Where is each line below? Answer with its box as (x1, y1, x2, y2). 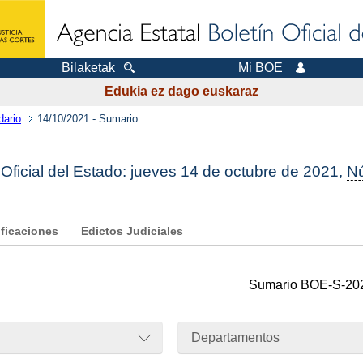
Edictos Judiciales (81, 225, 183, 238)
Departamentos (191, 330, 280, 344)
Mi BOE (237, 61, 283, 75)
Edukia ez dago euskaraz (105, 84, 258, 99)
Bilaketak (61, 61, 115, 75)
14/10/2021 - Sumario (37, 112, 138, 125)
